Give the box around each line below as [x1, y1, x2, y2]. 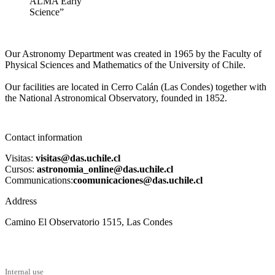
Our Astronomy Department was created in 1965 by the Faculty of [5, 48, 261, 59]
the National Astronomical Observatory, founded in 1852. [5, 92, 227, 103]
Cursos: [5, 163, 37, 174]
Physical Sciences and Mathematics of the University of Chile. [5, 59, 246, 70]
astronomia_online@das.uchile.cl [37, 163, 173, 174]
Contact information [5, 131, 82, 142]
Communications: [5, 174, 73, 185]
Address [5, 195, 37, 206]
